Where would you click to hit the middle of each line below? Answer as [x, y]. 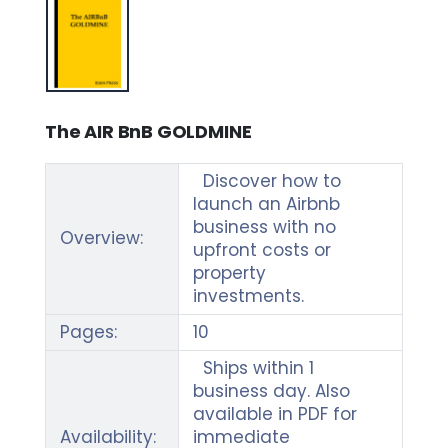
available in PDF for [274, 414]
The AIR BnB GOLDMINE [148, 132]
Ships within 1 [253, 368]
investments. [248, 296]
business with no [264, 227]
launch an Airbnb [266, 204]
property [229, 273]
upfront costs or [261, 250]
